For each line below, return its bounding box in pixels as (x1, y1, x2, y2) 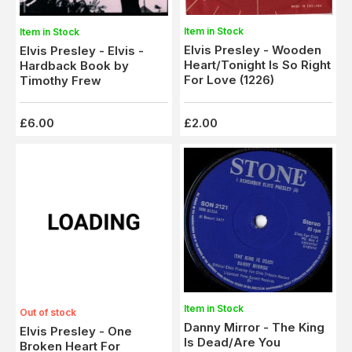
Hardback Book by (20, 57, 129, 73)
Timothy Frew (20, 72, 101, 88)
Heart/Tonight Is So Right (184, 57, 331, 72)
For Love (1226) (184, 71, 274, 87)
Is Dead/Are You (184, 334, 280, 350)
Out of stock (20, 303, 76, 316)
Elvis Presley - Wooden (184, 42, 321, 57)
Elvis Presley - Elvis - (20, 42, 144, 58)
